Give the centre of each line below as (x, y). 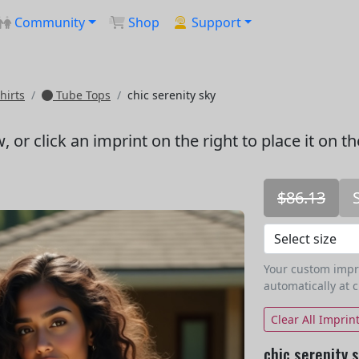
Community (50, 22)
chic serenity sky (171, 95)
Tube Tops (82, 95)
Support (216, 22)
